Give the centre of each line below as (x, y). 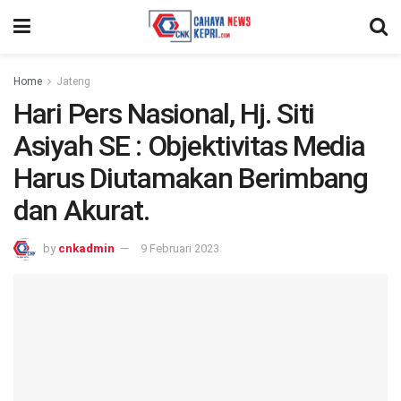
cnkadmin (86, 248)
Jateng (73, 81)
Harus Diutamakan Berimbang (191, 178)
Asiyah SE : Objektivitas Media (189, 146)
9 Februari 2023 (180, 248)
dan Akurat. (81, 210)
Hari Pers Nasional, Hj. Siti (164, 114)
